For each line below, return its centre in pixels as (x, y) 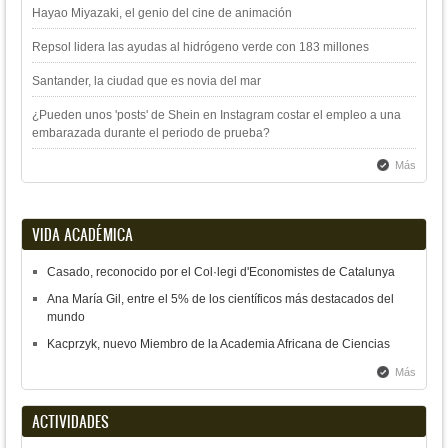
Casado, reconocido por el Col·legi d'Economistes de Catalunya (221, 271)
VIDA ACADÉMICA (82, 234)
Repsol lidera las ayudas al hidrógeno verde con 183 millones (200, 46)
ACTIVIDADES (70, 421)
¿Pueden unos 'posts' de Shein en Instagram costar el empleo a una (216, 114)
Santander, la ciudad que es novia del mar (146, 80)
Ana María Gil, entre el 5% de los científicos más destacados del (220, 298)
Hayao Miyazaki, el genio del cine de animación (162, 12)
